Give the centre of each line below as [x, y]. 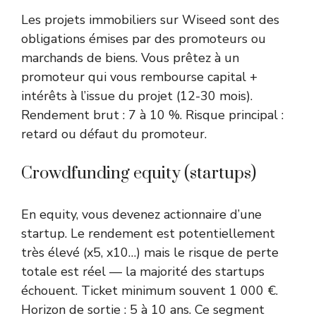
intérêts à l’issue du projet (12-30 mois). [137, 96]
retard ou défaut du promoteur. [114, 134]
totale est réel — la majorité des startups [143, 272]
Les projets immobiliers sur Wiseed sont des [150, 20]
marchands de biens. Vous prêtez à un [130, 58]
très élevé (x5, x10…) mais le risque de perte [150, 253]
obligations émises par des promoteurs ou [144, 39]
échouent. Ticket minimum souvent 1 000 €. [150, 291]
